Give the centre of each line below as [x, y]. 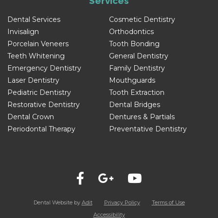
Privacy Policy [122, 202]
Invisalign [23, 31]
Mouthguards [132, 80]
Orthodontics [131, 31]
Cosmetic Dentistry [142, 19]
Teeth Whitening [36, 56]
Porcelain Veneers [38, 44]
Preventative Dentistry [148, 129]
